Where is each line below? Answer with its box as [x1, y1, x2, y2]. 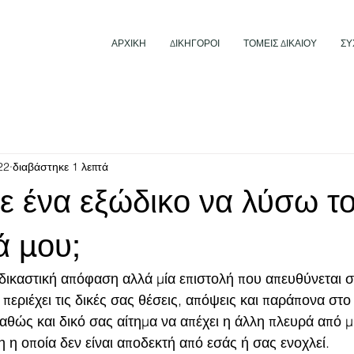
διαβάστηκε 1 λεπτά [13, 159, 108, 174]
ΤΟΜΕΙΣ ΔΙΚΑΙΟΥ [243, 37, 317, 49]
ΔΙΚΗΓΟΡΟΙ [170, 37, 220, 49]
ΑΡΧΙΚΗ [111, 37, 146, 49]
